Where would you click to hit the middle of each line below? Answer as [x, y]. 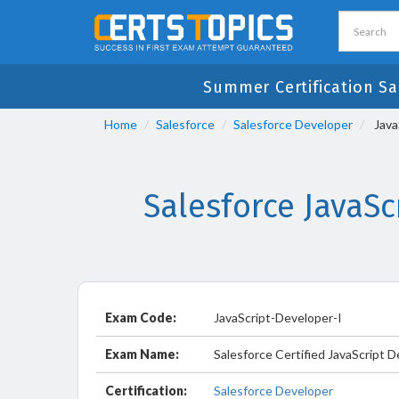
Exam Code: [141, 318]
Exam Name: [142, 354]
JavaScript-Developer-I [278, 318]
